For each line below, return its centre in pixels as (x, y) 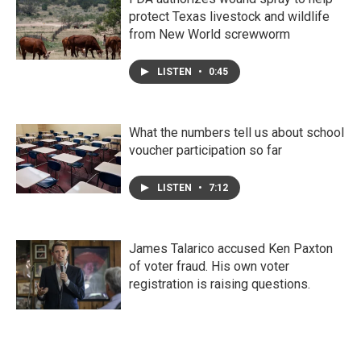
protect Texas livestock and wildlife (229, 17)
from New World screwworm (210, 34)
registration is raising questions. (220, 284)
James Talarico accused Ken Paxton (231, 249)
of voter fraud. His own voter (209, 266)
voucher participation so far (205, 150)
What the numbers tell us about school (237, 133)
